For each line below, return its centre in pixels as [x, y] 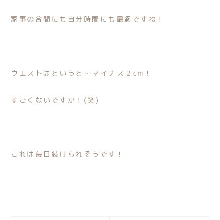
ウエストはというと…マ [56, 73]
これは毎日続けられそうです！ [68, 154]
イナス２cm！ [126, 73]
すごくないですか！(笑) [55, 100]
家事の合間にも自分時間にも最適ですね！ [88, 19]
